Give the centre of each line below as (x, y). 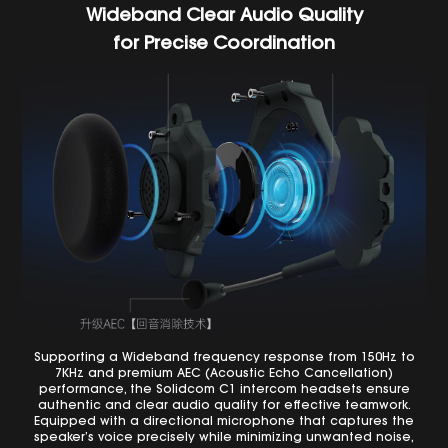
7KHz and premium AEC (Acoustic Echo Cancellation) (224, 373)
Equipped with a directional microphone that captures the (224, 421)
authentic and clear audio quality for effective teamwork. (224, 405)
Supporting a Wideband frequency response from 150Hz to (224, 357)
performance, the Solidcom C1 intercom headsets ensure (224, 389)
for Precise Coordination (224, 45)
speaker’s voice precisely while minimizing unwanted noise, (224, 437)
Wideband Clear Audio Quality (224, 17)
